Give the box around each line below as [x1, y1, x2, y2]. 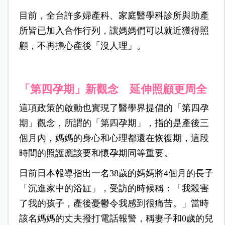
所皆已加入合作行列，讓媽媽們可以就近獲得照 [19, 26, 209, 36]
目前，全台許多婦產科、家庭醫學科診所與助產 [19, 11, 209, 21]
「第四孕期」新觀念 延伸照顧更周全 [19, 83, 207, 96]
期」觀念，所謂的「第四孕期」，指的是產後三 [19, 118, 209, 129]
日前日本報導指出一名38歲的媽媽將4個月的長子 [19, 168, 213, 179]
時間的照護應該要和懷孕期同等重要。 [19, 148, 173, 159]
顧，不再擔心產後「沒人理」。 [19, 41, 146, 51]
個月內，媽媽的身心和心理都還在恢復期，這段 [19, 133, 209, 144]
